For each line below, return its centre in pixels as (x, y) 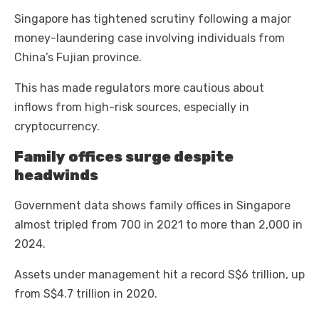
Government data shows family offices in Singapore (152, 206)
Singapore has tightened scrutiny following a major (153, 19)
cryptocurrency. (57, 127)
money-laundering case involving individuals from (150, 38)
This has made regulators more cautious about (139, 88)
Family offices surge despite (124, 157)
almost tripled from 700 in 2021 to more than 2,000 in (158, 225)
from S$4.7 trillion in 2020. (86, 294)
